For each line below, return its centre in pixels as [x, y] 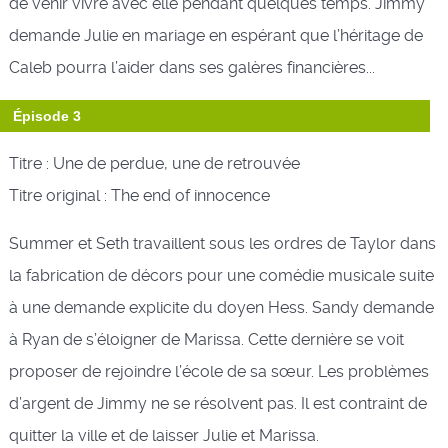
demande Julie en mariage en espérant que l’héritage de [215, 35]
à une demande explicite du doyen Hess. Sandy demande [221, 307]
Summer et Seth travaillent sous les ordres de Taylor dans [222, 243]
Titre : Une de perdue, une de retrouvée [154, 163]
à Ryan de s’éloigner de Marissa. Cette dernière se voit [206, 339]
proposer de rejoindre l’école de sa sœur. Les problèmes [218, 371]
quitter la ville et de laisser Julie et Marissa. [163, 435]
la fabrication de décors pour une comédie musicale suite [221, 275]
